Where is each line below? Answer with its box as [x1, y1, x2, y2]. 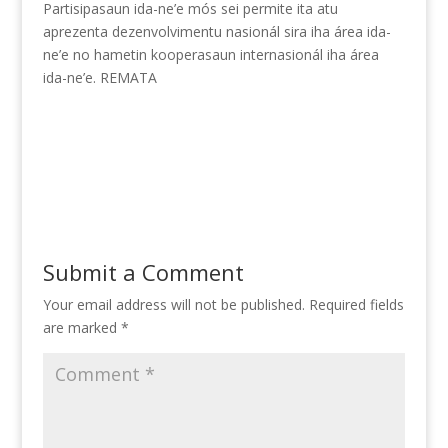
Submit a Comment [42, 256, 244, 287]
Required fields [308, 294, 404, 314]
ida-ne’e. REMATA [42, 67, 157, 87]
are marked [42, 317, 121, 337]
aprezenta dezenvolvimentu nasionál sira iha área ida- [42, 21, 391, 41]
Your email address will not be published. [42, 294, 305, 314]
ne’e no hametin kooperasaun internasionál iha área [42, 44, 379, 64]
